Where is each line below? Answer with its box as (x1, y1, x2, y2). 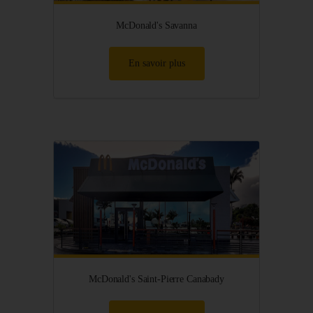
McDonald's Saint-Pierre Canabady (89, 273, 224, 284)
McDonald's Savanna (116, 20, 197, 31)
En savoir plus (128, 57, 185, 68)
